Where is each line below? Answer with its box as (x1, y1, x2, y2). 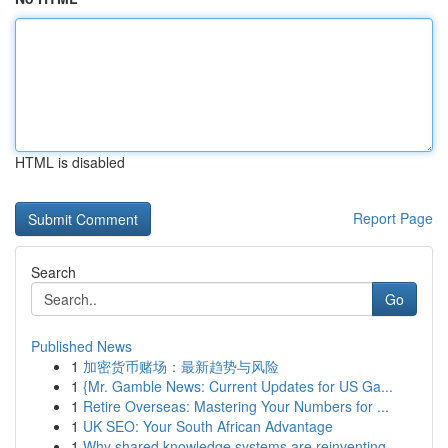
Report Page (353, 208, 433, 228)
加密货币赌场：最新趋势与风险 (83, 356, 279, 376)
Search (31, 262, 76, 282)
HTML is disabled (15, 152, 125, 172)
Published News (31, 336, 132, 356)
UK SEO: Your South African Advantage (83, 416, 333, 436)
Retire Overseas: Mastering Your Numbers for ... (83, 396, 389, 416)
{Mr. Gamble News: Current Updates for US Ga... (83, 376, 393, 396)
